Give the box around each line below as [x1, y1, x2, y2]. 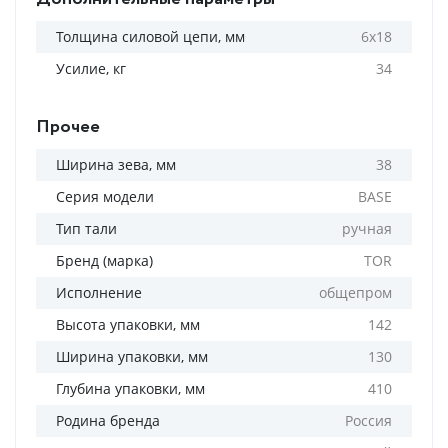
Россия [345, 411, 392, 430]
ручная [342, 219, 392, 238]
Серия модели [56, 187, 154, 206]
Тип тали [56, 219, 117, 238]
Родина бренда [56, 411, 160, 430]
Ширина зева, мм [56, 155, 176, 174]
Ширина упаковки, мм [56, 347, 208, 366]
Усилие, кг [56, 59, 126, 78]
